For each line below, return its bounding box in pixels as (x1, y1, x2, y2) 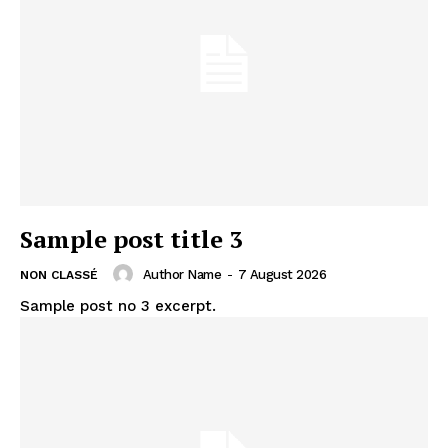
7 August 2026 (237, 266, 326, 282)
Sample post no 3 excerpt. (20, 297, 216, 316)
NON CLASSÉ (20, 268, 98, 283)
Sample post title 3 (20, 223, 243, 256)
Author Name (142, 266, 221, 282)
